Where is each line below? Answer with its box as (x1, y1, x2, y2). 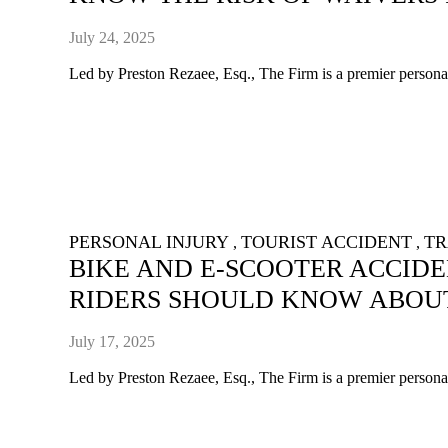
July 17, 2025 (69, 333, 156, 351)
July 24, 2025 (69, 28, 156, 46)
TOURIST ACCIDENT (241, 231, 413, 252)
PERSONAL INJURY (69, 231, 230, 252)
